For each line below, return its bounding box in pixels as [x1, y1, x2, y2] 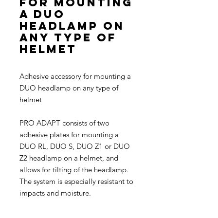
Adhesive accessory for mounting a [19, 72, 131, 81]
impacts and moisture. [19, 188, 91, 198]
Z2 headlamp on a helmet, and [19, 153, 118, 163]
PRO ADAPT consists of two [19, 118, 109, 127]
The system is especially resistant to [19, 177, 133, 186]
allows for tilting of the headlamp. [19, 165, 128, 174]
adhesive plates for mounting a [19, 130, 119, 139]
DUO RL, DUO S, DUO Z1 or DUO [19, 142, 130, 151]
